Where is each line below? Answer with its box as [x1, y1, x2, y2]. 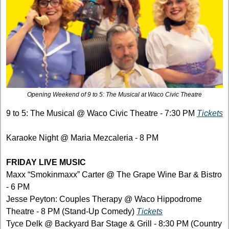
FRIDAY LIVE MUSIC [6, 158, 86, 167]
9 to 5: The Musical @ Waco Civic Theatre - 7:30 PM [6, 109, 197, 118]
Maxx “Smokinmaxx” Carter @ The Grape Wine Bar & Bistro [6, 170, 222, 179]
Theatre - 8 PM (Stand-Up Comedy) [6, 207, 136, 216]
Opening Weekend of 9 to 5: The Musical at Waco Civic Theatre [27, 91, 202, 99]
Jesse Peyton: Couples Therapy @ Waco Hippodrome [6, 195, 202, 204]
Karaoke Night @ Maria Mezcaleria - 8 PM [6, 133, 158, 143]
